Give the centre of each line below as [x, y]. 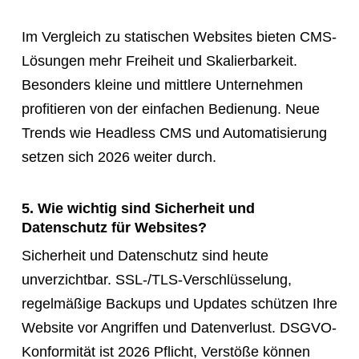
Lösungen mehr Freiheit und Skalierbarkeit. [159, 61]
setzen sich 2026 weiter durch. [119, 157]
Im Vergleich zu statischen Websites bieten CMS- [179, 36]
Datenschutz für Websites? [114, 227]
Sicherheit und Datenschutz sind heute [145, 255]
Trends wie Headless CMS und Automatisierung [174, 133]
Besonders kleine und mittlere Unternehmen [162, 85]
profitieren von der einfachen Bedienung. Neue [170, 109]
